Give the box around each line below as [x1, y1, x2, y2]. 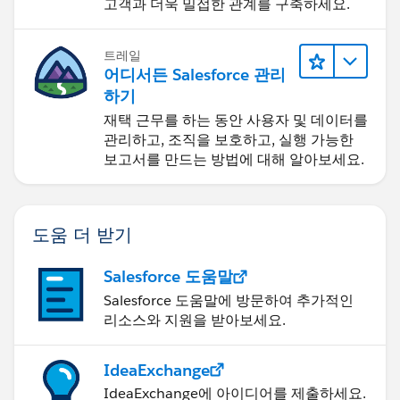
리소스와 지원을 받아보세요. [104, 310, 286, 329]
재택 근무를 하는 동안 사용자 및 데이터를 [104, 110, 368, 129]
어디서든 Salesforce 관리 [104, 63, 286, 85]
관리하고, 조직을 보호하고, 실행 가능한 [104, 129, 354, 149]
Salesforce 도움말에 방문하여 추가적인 [104, 290, 354, 310]
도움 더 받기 [32, 221, 132, 246]
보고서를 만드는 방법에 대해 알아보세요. [104, 149, 364, 169]
